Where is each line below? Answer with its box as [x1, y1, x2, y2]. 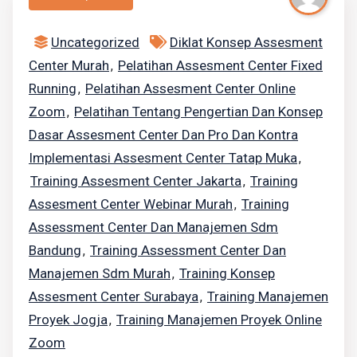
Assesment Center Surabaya [29, 288, 198, 304]
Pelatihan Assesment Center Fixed [118, 57, 323, 73]
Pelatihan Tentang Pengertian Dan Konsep [74, 103, 323, 120]
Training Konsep [179, 265, 275, 281]
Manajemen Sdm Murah [29, 265, 171, 281]
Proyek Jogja [29, 311, 108, 328]
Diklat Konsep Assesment [170, 33, 323, 50]
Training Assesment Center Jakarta [30, 172, 241, 189]
